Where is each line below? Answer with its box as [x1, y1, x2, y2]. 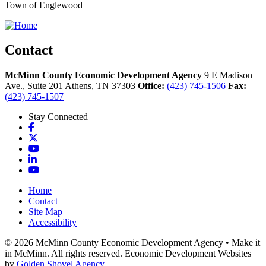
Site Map [28, 207, 62, 217]
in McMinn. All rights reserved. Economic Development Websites [5, 248, 251, 259]
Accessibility [28, 217, 77, 228]
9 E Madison [204, 70, 252, 81]
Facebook [34, 122, 71, 132]
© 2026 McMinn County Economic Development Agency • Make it [5, 237, 260, 248]
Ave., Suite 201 [5, 81, 65, 91]
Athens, [65, 81, 96, 91]
